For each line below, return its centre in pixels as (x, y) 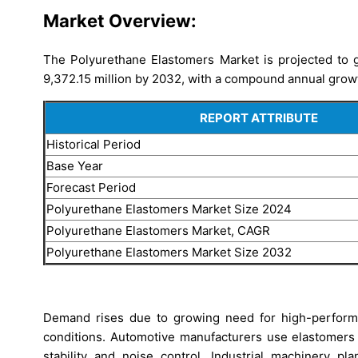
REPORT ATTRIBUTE (259, 117)
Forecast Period (91, 187)
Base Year (75, 165)
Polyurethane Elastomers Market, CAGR (158, 230)
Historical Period (93, 144)
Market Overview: (120, 21)
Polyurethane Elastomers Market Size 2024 (169, 209)
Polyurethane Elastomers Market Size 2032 (169, 252)
